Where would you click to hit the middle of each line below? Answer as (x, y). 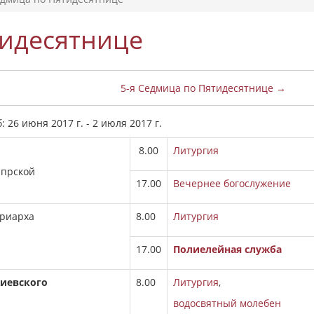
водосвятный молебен (227, 303)
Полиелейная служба (227, 249)
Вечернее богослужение (232, 183)
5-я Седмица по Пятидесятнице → (203, 88)
